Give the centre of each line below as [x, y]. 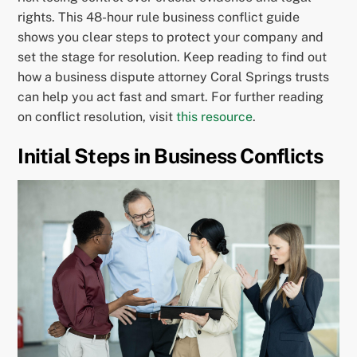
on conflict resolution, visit [97, 117]
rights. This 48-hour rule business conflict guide [159, 18]
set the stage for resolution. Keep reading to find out [173, 57]
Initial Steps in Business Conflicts [171, 157]
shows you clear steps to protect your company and [171, 37]
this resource [215, 117]
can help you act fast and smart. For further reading [171, 97]
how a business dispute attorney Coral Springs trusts [174, 77]
